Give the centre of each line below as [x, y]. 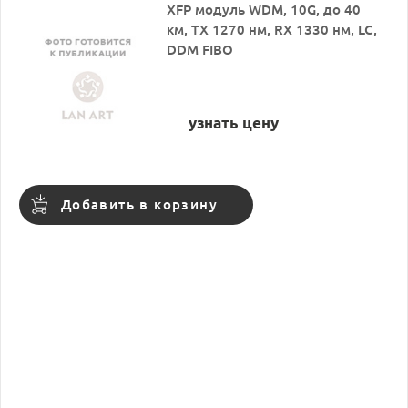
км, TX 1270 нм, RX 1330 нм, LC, [272, 29]
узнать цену [234, 122]
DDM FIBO [200, 49]
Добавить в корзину [139, 204]
